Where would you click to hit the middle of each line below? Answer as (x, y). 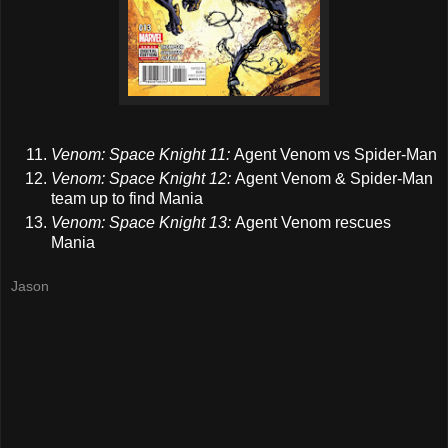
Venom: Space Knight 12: (143, 179)
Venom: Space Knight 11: (140, 155)
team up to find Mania (127, 199)
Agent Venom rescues (313, 223)
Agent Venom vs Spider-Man (333, 155)
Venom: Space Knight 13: (143, 223)
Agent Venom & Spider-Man (334, 179)
